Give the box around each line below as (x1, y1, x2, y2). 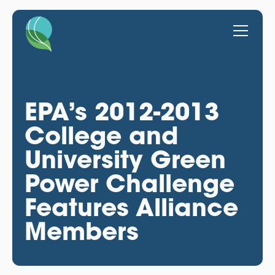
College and (24, 119, 178, 151)
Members (24, 215, 139, 247)
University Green (24, 143, 226, 175)
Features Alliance (24, 191, 238, 223)
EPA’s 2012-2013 (24, 95, 219, 127)
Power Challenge (24, 167, 234, 199)
